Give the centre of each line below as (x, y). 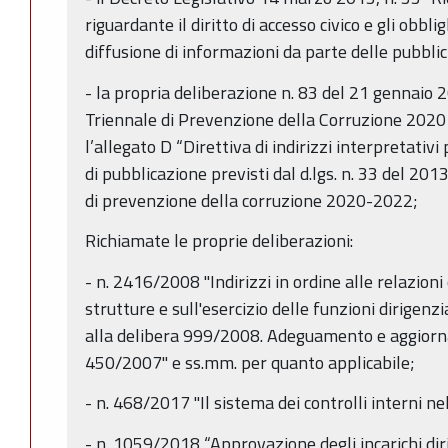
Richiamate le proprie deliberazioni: (219, 241)
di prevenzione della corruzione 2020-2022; (251, 200)
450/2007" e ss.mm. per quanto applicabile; (250, 362)
